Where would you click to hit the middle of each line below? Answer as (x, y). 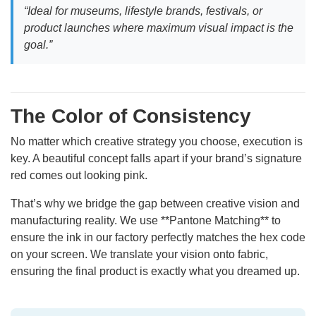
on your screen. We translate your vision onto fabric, (139, 255)
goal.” (38, 45)
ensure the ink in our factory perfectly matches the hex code (158, 238)
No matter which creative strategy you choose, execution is (157, 142)
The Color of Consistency (131, 116)
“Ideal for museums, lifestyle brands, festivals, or (143, 11)
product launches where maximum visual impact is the (159, 28)
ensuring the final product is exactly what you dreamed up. (155, 272)
